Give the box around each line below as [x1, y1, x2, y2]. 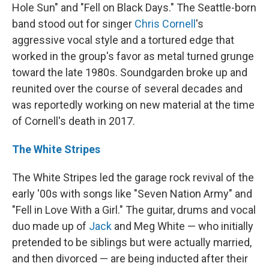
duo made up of [12, 220, 89, 232]
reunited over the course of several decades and [12, 82, 243, 95]
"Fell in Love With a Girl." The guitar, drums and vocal [12, 204, 256, 216]
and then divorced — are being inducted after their [12, 252, 248, 265]
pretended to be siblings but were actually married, [12, 236, 252, 249]
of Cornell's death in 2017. [12, 115, 135, 127]
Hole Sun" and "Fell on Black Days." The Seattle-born [12, 1, 256, 14]
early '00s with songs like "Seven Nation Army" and [12, 187, 252, 200]
